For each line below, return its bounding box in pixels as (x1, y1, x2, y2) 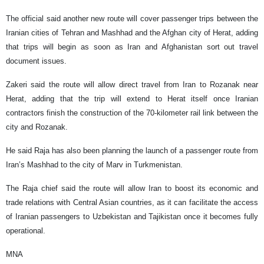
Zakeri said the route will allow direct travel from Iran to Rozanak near (6, 80, 258, 90)
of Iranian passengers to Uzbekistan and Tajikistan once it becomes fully (6, 212, 258, 222)
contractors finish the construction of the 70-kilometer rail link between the (6, 108, 258, 118)
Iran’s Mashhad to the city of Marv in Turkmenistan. (6, 160, 183, 170)
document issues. (6, 57, 67, 66)
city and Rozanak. (6, 123, 68, 132)
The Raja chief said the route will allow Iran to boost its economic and (6, 184, 258, 193)
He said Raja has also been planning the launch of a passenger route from (6, 146, 258, 156)
